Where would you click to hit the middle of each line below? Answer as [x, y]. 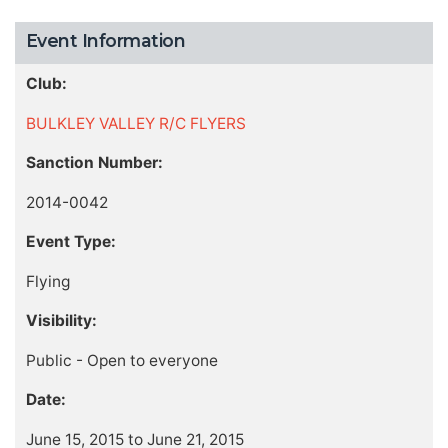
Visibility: [61, 321]
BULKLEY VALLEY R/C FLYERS [135, 123]
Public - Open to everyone [121, 360]
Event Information [105, 40]
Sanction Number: [94, 163]
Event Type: [70, 242]
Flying [47, 281]
